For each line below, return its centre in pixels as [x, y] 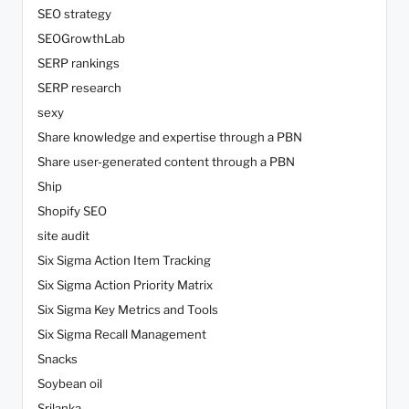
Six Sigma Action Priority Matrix [125, 285]
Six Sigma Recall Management [122, 335]
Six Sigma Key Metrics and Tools [128, 310]
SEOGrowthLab [81, 39]
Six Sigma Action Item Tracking [124, 261]
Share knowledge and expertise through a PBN [170, 137]
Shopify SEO [72, 211]
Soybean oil [70, 384]
